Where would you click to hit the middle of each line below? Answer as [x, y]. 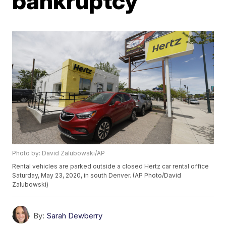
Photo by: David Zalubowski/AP [59, 153]
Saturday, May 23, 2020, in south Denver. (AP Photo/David [97, 175]
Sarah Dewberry [75, 215]
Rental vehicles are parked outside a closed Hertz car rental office [111, 166]
